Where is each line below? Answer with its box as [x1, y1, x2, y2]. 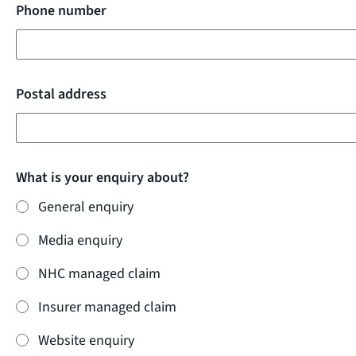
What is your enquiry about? [16, 168, 189, 187]
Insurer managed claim [38, 297, 176, 316]
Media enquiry [38, 230, 122, 250]
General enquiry [38, 197, 133, 216]
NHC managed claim [38, 264, 161, 283]
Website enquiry [38, 331, 134, 350]
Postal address [16, 84, 106, 103]
